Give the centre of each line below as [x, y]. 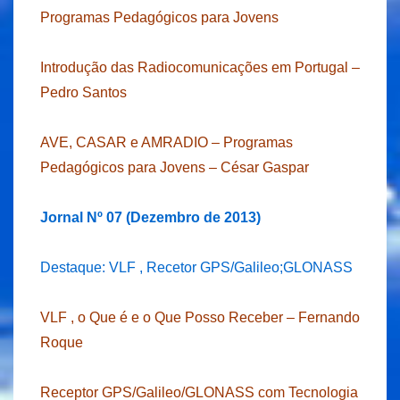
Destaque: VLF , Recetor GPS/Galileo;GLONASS [196, 268]
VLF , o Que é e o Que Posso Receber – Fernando [200, 318]
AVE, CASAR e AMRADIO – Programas [167, 143]
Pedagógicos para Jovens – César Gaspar [175, 168]
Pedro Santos [83, 93]
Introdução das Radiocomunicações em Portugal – [200, 68]
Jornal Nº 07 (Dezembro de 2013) [150, 218]
